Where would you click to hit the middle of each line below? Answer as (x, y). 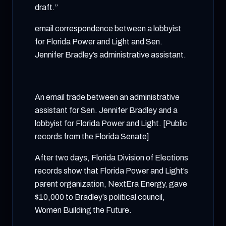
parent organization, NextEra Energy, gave (111, 184)
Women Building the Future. (83, 210)
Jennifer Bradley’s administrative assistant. (110, 55)
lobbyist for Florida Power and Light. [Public (111, 123)
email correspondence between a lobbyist (108, 29)
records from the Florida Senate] (92, 136)
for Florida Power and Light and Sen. (99, 42)
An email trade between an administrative (107, 97)
